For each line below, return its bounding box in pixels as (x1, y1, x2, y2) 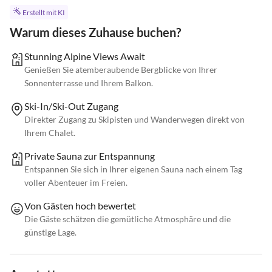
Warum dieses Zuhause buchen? (10, 25, 181, 40)
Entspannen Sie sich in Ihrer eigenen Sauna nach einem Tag (24, 164, 242, 175)
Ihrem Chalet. (24, 127, 75, 138)
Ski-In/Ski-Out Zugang (24, 100, 118, 112)
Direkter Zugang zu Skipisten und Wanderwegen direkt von (24, 114, 245, 125)
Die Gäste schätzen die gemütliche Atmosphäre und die (24, 214, 231, 225)
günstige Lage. (24, 227, 76, 238)
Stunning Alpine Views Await (24, 50, 145, 63)
